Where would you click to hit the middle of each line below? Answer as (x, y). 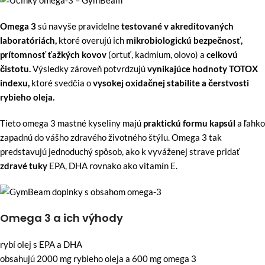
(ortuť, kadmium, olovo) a (156, 54)
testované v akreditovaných (177, 26)
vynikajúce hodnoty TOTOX (203, 68)
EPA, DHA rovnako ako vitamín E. (113, 165)
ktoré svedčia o (61, 83)
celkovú (221, 54)
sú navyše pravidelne (80, 26)
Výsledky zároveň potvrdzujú (89, 68)
